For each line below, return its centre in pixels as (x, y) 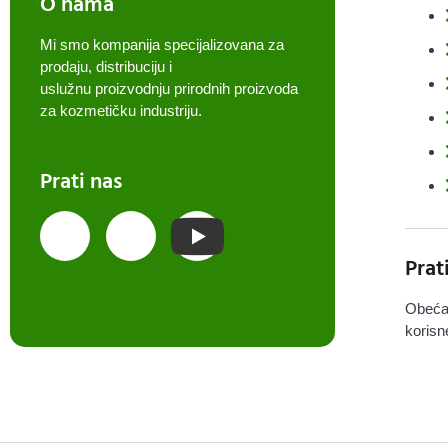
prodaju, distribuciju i (106, 67)
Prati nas (81, 180)
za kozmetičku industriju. (123, 111)
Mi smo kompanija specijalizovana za (162, 45)
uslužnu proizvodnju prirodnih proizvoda (169, 89)
